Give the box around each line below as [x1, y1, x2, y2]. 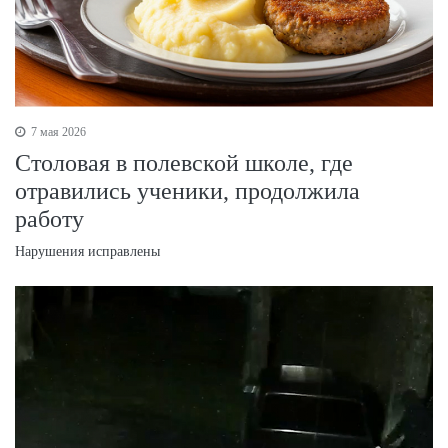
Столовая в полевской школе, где [15, 149, 353, 176]
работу [15, 205, 84, 232]
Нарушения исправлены [15, 243, 160, 259]
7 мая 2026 [28, 124, 86, 139]
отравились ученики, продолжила [15, 177, 360, 204]
